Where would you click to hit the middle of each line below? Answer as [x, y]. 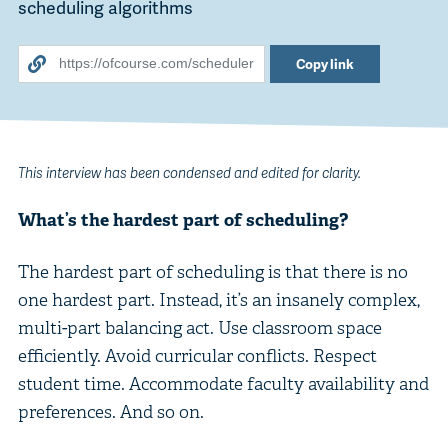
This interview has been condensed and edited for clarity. [189, 171]
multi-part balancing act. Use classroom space [199, 327]
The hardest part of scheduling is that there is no [212, 271]
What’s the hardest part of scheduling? [182, 219]
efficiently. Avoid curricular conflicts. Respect [197, 355]
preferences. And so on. [110, 411]
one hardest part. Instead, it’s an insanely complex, [218, 299]
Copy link [325, 64]
